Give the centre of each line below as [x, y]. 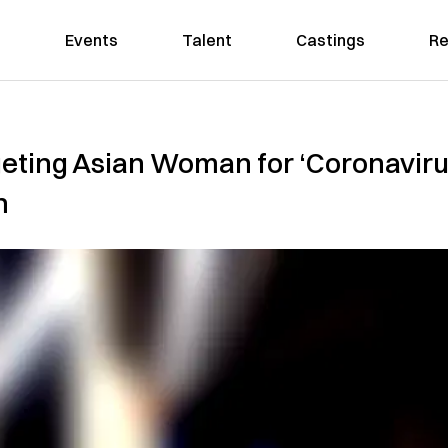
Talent [206, 40]
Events [91, 40]
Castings [330, 40]
